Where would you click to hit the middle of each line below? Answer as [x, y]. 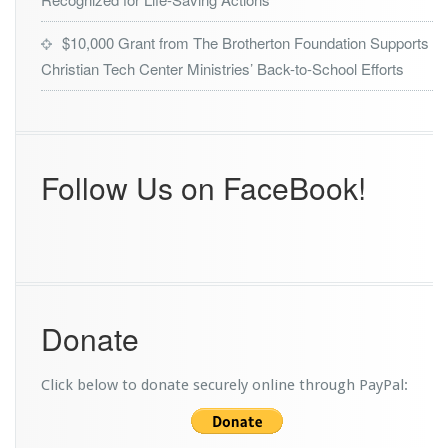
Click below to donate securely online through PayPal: [224, 384]
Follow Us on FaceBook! [203, 187]
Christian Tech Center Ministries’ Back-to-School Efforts [222, 68]
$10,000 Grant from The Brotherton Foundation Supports [245, 42]
